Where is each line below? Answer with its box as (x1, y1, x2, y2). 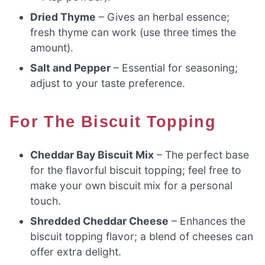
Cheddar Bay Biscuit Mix (30, 148, 154, 161)
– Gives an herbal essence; (96, 10, 230, 23)
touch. (30, 194, 62, 207)
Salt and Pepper (30, 61, 111, 74)
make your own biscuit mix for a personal (30, 179, 233, 192)
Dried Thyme (30, 10, 96, 23)
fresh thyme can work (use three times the (30, 25, 237, 38)
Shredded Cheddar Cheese (30, 214, 169, 227)
